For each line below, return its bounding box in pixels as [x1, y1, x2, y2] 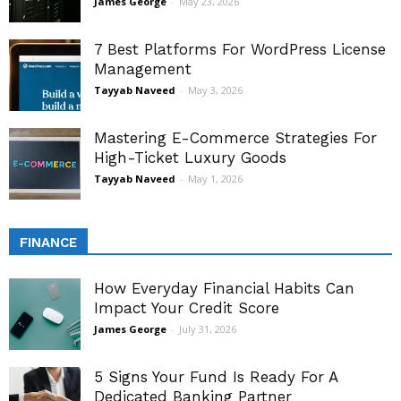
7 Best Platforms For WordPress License [94, 40, 386, 59]
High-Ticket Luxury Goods [94, 149, 286, 167]
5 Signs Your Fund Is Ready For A [94, 368, 337, 387]
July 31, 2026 [179, 322, 236, 337]
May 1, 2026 [188, 172, 243, 186]
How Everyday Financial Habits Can [94, 279, 354, 298]
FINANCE [20, 235, 77, 252]
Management [94, 60, 192, 79]
